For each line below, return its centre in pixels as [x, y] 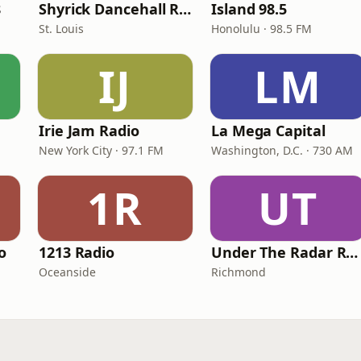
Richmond [239, 272]
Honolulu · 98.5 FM [261, 29]
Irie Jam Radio [89, 131]
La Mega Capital [268, 131]
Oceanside [67, 272]
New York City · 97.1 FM [101, 150]
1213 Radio [77, 252]
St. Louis [61, 29]
